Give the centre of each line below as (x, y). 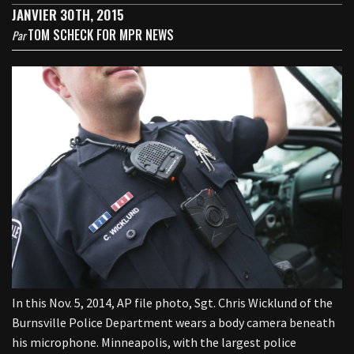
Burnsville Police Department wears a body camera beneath (173, 322)
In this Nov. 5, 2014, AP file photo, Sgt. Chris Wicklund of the (172, 302)
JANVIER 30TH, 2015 (68, 15)
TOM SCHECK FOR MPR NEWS (101, 35)
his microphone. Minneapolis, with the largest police (154, 342)
